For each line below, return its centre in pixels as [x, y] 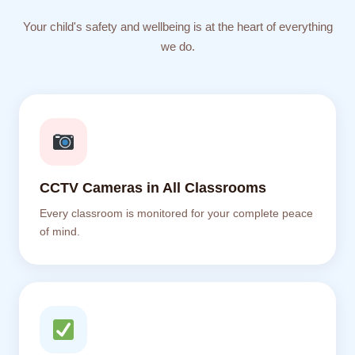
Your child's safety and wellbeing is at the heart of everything [177, 27]
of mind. [60, 232]
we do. [177, 46]
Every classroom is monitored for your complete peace [176, 214]
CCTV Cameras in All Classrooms [153, 188]
